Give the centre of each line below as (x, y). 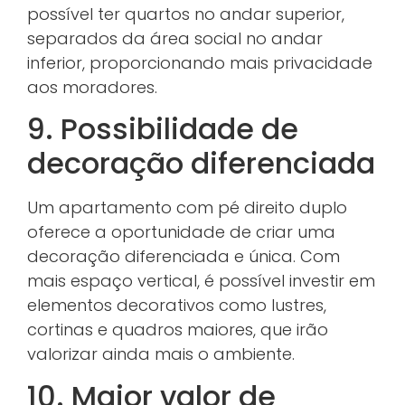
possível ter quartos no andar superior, (186, 14)
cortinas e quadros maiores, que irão (178, 330)
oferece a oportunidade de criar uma (181, 232)
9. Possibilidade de (163, 129)
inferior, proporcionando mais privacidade (200, 62)
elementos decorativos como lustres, (177, 306)
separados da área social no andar (175, 38)
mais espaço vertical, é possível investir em (201, 281)
